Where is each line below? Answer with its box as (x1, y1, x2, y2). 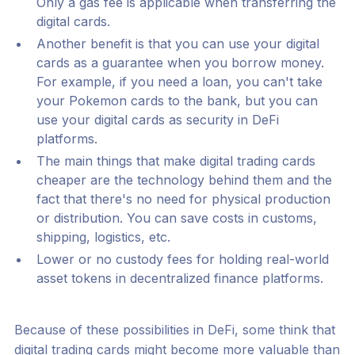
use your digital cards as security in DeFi (36, 112, 279, 128)
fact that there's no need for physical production (36, 191, 330, 208)
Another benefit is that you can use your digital (36, 36, 319, 52)
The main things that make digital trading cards (36, 153, 315, 170)
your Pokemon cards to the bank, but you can (36, 93, 318, 109)
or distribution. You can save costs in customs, (36, 210, 317, 227)
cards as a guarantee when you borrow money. (36, 55, 324, 71)
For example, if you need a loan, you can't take (36, 74, 323, 90)
